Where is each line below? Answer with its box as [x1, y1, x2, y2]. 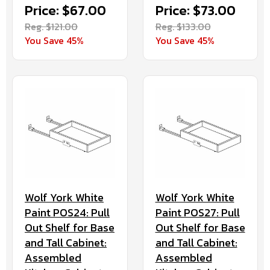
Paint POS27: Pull [155, 204, 240, 221]
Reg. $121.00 [25, 19, 78, 34]
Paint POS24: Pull [25, 204, 110, 221]
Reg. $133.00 [155, 19, 211, 34]
